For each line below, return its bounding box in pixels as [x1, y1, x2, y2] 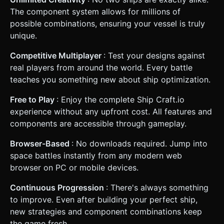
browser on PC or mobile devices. [10, 162, 138, 172]
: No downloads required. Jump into [71, 138, 207, 148]
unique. [10, 30, 37, 40]
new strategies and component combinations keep [10, 206, 202, 216]
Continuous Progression [10, 182, 106, 192]
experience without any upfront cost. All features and [10, 106, 212, 116]
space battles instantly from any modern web [10, 150, 182, 160]
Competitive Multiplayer [10, 50, 103, 60]
